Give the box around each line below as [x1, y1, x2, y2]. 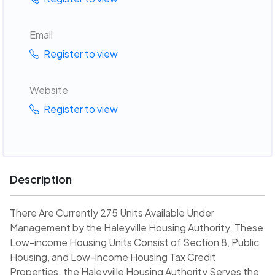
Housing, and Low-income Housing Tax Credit [10, 250, 216, 264]
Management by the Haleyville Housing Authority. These [10, 221, 263, 234]
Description [10, 172, 72, 187]
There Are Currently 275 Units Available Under [10, 206, 214, 220]
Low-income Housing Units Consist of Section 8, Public [10, 236, 259, 249]
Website [29, 83, 68, 96]
